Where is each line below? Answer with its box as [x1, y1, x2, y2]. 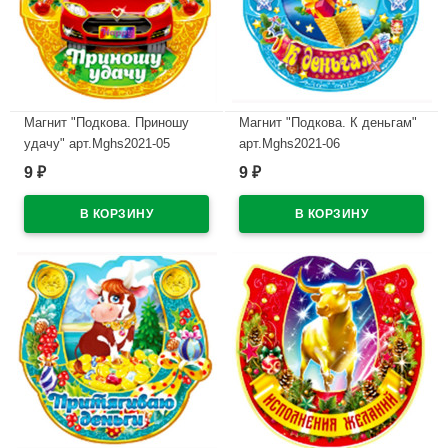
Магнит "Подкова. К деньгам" [239, 115, 417, 131]
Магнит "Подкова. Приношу [24, 115, 189, 131]
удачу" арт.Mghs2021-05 [24, 136, 170, 152]
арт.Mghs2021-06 [239, 136, 340, 152]
